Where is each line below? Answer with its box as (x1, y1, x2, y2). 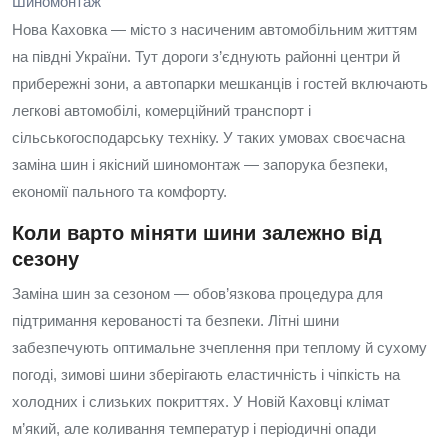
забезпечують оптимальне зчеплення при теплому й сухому (12, 339, 427, 356)
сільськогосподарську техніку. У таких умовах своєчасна (12, 129, 405, 146)
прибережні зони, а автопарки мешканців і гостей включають (12, 75, 428, 92)
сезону (12, 248, 79, 270)
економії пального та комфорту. (12, 183, 227, 200)
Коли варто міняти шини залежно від (12, 222, 382, 244)
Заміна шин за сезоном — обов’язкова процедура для (12, 285, 383, 302)
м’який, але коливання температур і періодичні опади (12, 420, 376, 437)
